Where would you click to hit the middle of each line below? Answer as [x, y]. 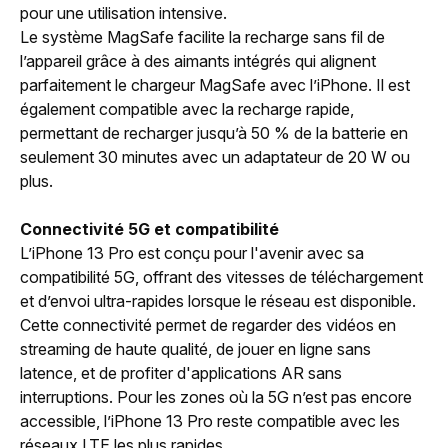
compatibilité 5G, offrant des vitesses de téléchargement [221, 276]
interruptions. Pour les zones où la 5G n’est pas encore [216, 396]
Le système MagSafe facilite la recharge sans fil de [202, 36]
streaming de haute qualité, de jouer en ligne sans [195, 348]
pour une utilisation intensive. [123, 12]
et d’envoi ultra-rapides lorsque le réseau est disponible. [218, 300]
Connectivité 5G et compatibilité [149, 228]
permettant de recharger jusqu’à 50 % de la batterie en [214, 132]
